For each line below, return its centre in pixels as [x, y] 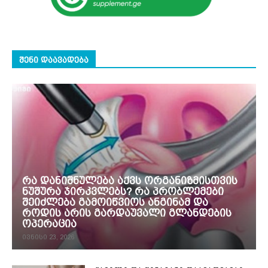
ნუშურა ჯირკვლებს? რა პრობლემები [123, 192]
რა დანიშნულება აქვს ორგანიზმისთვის [130, 181]
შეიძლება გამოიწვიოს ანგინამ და [115, 202]
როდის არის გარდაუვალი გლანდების [127, 213]
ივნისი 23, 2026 [48, 237]
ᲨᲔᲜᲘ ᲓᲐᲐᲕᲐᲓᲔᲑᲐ [54, 60]
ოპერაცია [49, 224]
